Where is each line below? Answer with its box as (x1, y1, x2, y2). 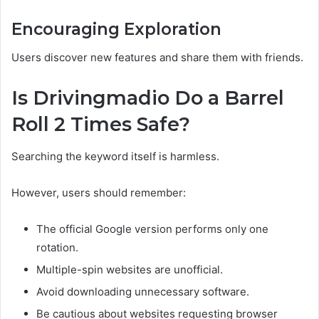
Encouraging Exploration (11, 19, 221, 39)
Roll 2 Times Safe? (11, 113, 190, 137)
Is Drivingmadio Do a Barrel (11, 86, 284, 110)
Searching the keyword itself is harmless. (11, 149, 219, 163)
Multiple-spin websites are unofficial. (36, 262, 223, 276)
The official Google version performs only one (36, 221, 268, 236)
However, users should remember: (11, 185, 186, 199)
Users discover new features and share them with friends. (11, 51, 303, 65)
